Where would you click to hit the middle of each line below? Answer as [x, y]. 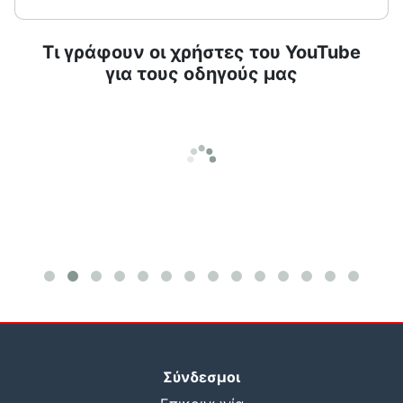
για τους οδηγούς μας [201, 73]
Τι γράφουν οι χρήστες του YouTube [201, 52]
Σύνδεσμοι [201, 377]
